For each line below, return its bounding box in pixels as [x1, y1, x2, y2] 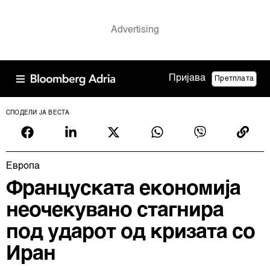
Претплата [215, 75, 254, 83]
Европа [6, 162, 40, 171]
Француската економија [6, 179, 240, 199]
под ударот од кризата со [6, 222, 255, 243]
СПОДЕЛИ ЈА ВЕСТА [6, 110, 70, 116]
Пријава [169, 74, 206, 83]
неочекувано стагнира [6, 201, 224, 221]
